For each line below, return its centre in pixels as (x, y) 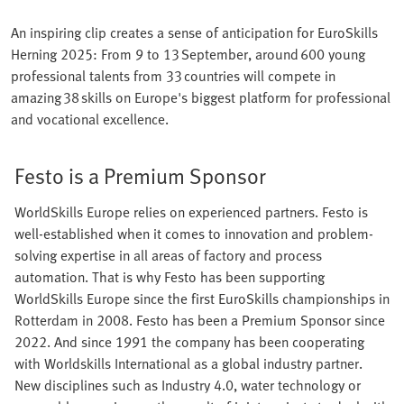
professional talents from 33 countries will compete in (173, 75)
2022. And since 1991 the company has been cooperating (189, 341)
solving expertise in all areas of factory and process (168, 255)
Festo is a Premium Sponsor (140, 175)
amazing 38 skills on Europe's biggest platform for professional (201, 97)
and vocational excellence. (90, 119)
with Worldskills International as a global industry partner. (188, 363)
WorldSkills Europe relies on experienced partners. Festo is (191, 211)
